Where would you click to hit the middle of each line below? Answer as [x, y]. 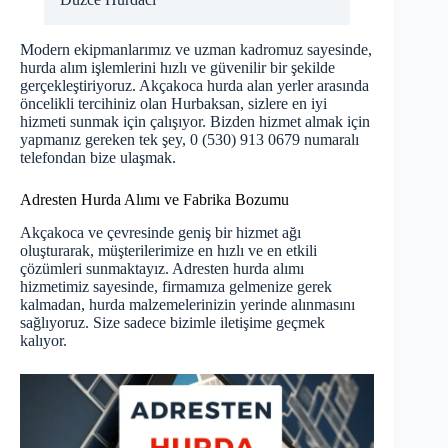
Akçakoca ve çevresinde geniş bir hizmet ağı [160, 232]
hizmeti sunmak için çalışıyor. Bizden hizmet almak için [195, 121]
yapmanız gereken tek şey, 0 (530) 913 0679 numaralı [189, 139]
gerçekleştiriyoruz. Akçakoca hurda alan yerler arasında [194, 85]
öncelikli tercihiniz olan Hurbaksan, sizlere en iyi [173, 103]
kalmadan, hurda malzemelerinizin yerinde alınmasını [187, 304]
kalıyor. [43, 340]
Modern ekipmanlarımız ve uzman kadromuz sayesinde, [196, 49]
